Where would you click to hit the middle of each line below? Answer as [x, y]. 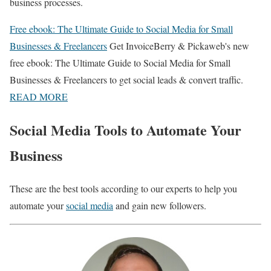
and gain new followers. [160, 205]
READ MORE [39, 96]
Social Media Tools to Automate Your [126, 129]
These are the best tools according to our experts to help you [123, 188]
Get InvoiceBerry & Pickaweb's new [179, 45]
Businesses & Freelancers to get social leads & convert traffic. [126, 79]
